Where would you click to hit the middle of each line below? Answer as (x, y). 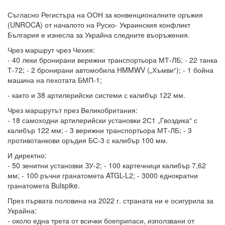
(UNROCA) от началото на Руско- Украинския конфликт (99, 25)
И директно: (27, 155)
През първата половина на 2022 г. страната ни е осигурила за (110, 201)
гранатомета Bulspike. (44, 186)
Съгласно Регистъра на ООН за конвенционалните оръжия (105, 15)
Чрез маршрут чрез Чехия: (51, 50)
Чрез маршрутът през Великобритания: (73, 110)
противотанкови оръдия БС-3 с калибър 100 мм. (88, 140)
